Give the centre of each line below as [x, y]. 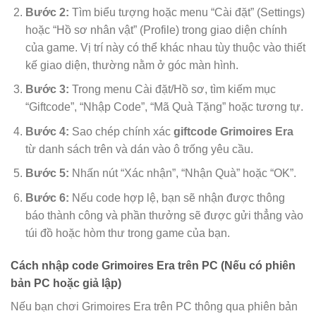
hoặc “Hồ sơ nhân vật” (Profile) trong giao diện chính [156, 30]
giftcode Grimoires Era [233, 131]
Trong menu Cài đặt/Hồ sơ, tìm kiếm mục [172, 90]
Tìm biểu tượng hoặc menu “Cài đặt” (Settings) [187, 12]
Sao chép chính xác [121, 131]
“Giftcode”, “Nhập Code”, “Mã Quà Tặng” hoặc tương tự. [164, 107]
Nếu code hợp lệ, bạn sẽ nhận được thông [177, 197]
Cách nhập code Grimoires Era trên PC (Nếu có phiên [153, 265]
